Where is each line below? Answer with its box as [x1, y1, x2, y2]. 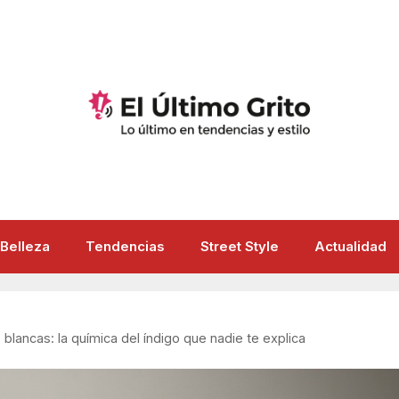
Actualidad [313, 238, 387, 256]
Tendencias [85, 238, 165, 256]
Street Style [199, 238, 279, 256]
